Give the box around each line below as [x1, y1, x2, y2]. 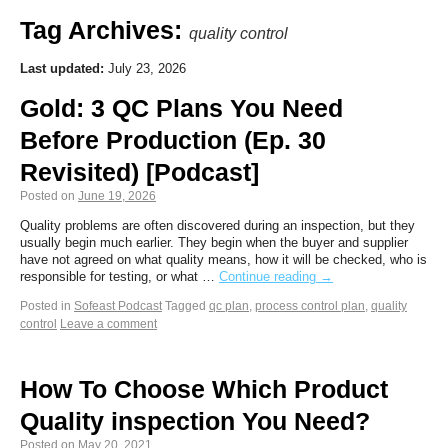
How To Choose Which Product [20, 375, 388, 403]
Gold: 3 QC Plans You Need [20, 94, 343, 122]
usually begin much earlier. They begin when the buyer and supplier [20, 235, 408, 250]
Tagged [165, 299, 206, 313]
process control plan [255, 299, 365, 313]
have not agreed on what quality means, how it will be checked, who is [20, 252, 427, 267]
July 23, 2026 [104, 61, 186, 76]
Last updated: [20, 61, 104, 76]
